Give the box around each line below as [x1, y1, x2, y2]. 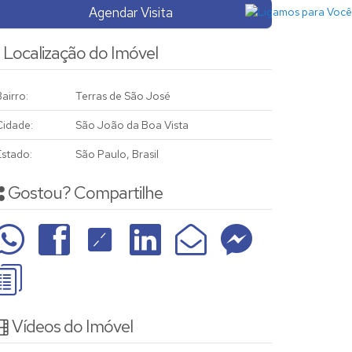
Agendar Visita [88, 4, 173, 21]
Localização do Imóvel [3, 42, 158, 64]
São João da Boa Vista [75, 118, 189, 132]
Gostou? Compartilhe [8, 181, 163, 204]
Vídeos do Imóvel [12, 315, 133, 338]
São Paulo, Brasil [75, 147, 159, 161]
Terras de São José [75, 89, 170, 103]
